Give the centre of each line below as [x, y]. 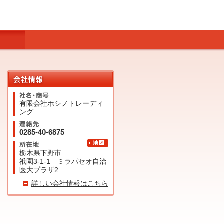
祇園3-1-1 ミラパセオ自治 [63, 161]
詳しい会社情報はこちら [70, 183]
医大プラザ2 [39, 170]
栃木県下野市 [40, 153]
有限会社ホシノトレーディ [61, 103]
